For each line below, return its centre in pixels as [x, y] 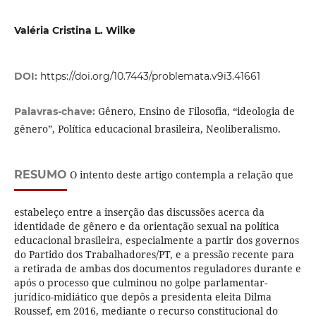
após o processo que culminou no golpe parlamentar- [140, 283]
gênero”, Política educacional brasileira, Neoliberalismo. [147, 129]
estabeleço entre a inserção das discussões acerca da [139, 212]
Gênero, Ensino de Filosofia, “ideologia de [196, 111]
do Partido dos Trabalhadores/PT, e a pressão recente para [154, 255]
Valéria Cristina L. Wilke [74, 30]
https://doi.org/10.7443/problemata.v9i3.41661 [150, 77]
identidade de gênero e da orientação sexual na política [146, 226]
